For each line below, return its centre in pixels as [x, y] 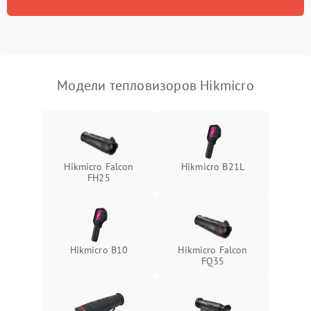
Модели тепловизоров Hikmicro [155, 85]
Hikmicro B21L [213, 166]
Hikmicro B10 [99, 250]
